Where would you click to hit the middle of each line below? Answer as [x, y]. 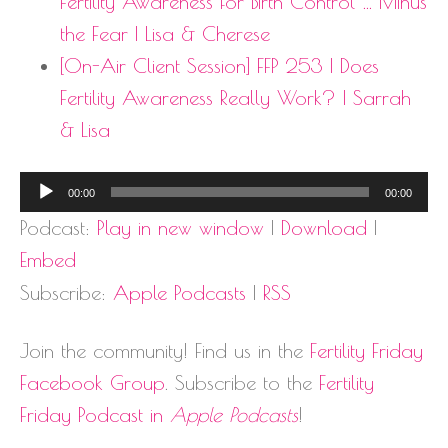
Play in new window [180, 227]
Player [44, 218]
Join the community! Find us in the [165, 350]
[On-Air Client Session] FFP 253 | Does [219, 65]
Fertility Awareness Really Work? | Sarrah [235, 97]
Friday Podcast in [95, 414]
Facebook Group [92, 382]
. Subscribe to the [242, 382]
